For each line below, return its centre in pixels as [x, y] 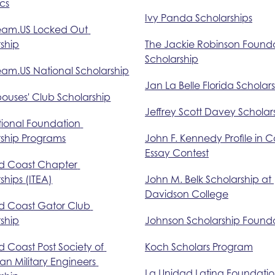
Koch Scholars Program [199, 246]
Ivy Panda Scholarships [198, 17]
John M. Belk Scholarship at [208, 179]
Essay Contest [176, 153]
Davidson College [186, 194]
